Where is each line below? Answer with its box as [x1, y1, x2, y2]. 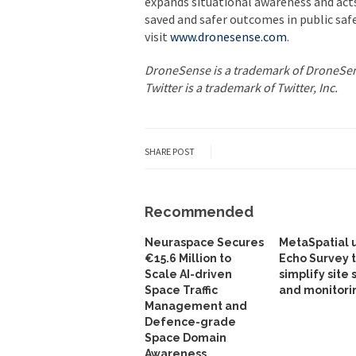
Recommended [145, 203, 253, 220]
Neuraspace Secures [145, 235, 264, 249]
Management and [145, 299, 247, 312]
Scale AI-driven [145, 267, 232, 281]
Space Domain [145, 331, 226, 344]
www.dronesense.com [170, 28, 287, 44]
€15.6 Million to [145, 251, 231, 265]
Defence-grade [145, 315, 236, 328]
